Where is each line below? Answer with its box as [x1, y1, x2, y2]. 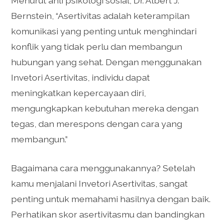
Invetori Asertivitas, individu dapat [11, 72, 150, 83]
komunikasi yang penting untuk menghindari [11, 26, 197, 37]
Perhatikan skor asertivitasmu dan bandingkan [11, 209, 205, 220]
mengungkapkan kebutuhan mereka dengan [11, 103, 199, 114]
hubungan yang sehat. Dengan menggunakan [11, 57, 202, 68]
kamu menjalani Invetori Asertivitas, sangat [11, 178, 188, 189]
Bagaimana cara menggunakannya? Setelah [11, 162, 196, 173]
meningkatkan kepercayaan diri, [11, 88, 146, 99]
